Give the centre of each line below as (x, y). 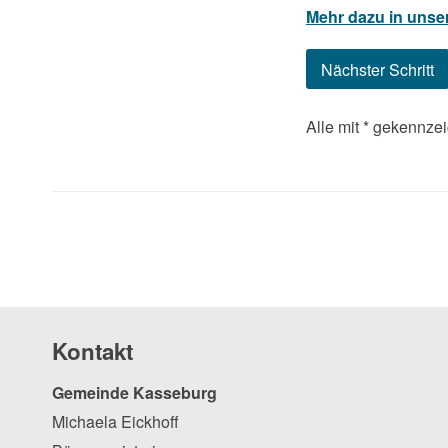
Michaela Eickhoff (115, 422)
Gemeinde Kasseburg (134, 393)
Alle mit (334, 126)
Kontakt (92, 350)
